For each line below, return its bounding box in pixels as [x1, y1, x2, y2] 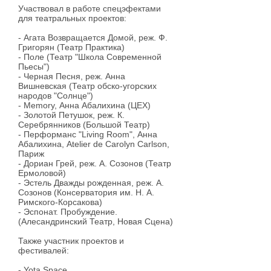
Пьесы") [18, 62, 52, 71]
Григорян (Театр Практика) [18, 42, 127, 52]
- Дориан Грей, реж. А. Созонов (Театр [18, 158, 171, 168]
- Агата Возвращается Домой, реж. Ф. [18, 33, 168, 42]
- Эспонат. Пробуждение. [18, 207, 117, 217]
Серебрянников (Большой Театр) [18, 120, 150, 129]
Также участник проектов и [18, 236, 124, 246]
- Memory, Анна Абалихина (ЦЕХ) [18, 100, 151, 110]
